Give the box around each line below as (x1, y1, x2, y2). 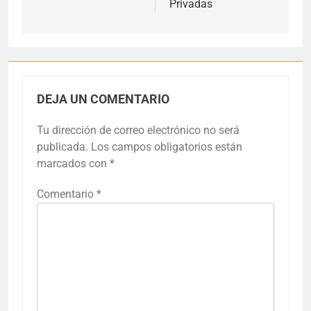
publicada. (37, 140, 88, 153)
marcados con (37, 157, 110, 170)
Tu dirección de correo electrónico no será (37, 124, 239, 137)
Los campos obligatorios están (91, 140, 242, 153)
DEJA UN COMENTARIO (37, 92, 169, 106)
